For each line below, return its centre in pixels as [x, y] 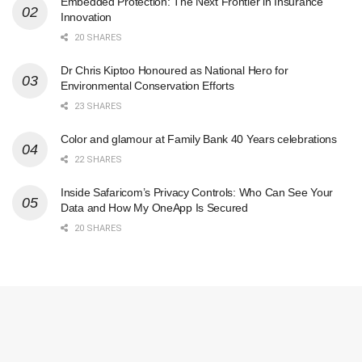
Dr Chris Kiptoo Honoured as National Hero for [175, 71]
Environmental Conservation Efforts [147, 86]
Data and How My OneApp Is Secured [154, 208]
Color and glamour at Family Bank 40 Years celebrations [199, 139]
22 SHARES [97, 160]
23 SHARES [97, 107]
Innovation [86, 17]
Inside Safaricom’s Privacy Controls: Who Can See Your [197, 193]
